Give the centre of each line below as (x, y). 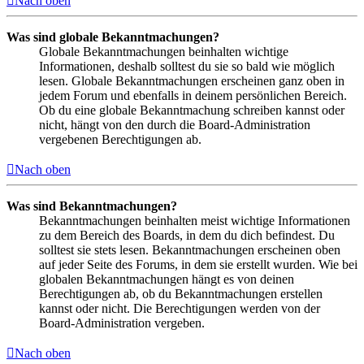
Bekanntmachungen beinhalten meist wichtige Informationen (195, 220)
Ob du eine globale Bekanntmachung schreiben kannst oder (192, 110)
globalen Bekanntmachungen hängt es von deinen (167, 279)
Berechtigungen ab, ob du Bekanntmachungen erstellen (181, 293)
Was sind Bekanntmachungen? (92, 206)
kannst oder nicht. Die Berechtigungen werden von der (180, 308)
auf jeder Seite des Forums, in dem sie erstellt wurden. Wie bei (198, 264)
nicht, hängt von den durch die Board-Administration (175, 124)
